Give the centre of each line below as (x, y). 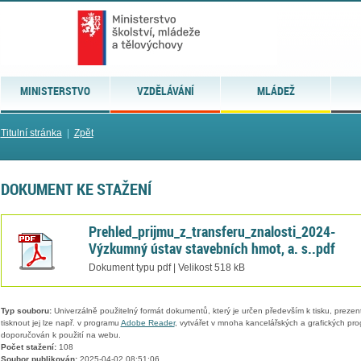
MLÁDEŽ (276, 91)
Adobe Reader (147, 323)
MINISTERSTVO (55, 91)
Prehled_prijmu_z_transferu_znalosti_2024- (212, 231)
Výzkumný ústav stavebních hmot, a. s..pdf (212, 248)
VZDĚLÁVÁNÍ (165, 91)
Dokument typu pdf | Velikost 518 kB (166, 267)
